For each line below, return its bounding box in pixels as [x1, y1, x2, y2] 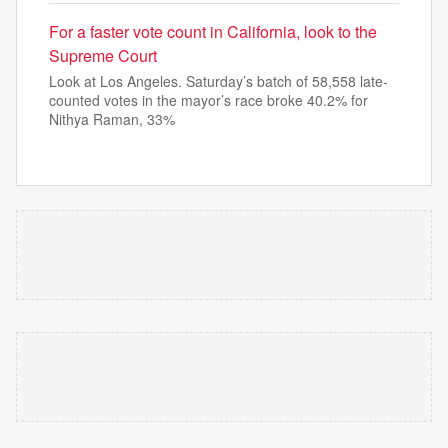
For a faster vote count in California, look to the [49, 20, 377, 44]
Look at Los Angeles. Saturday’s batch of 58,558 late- [49, 71, 388, 92]
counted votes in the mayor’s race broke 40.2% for [49, 90, 368, 111]
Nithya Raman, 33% [49, 109, 175, 130]
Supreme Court [49, 44, 157, 68]
